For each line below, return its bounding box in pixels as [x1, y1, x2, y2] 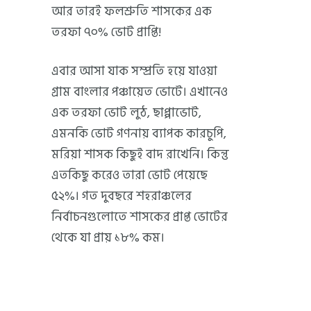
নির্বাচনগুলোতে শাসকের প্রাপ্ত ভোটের [51, 206, 228, 227]
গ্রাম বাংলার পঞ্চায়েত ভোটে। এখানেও [51, 81, 228, 102]
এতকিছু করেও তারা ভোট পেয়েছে [51, 165, 208, 185]
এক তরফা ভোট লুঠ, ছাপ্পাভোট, [51, 102, 201, 123]
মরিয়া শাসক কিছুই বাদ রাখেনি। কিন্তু [51, 144, 229, 165]
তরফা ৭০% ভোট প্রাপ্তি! [51, 22, 161, 42]
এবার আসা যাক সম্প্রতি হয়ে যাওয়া [51, 60, 217, 81]
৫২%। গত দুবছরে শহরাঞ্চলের [51, 185, 192, 206]
